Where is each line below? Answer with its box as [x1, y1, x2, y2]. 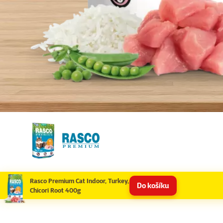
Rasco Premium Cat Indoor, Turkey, [30, 176, 129, 185]
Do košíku [137, 181, 169, 191]
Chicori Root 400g [30, 186, 81, 194]
